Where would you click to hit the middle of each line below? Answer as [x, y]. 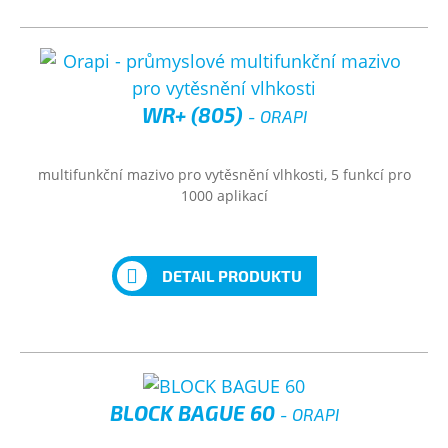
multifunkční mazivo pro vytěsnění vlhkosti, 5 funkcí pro [224, 174]
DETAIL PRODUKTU [231, 275]
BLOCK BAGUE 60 [194, 412]
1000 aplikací [224, 195]
